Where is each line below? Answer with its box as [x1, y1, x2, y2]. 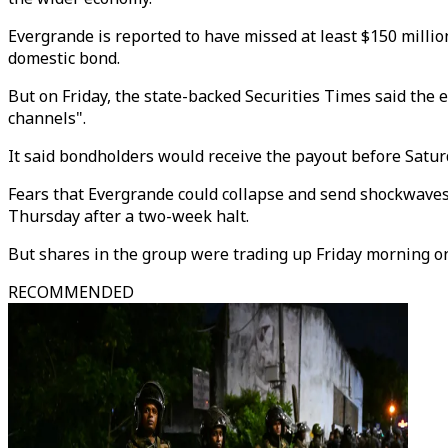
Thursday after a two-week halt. [8, 205, 249, 227]
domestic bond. [8, 47, 120, 69]
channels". [8, 107, 86, 129]
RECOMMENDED [8, 281, 134, 303]
